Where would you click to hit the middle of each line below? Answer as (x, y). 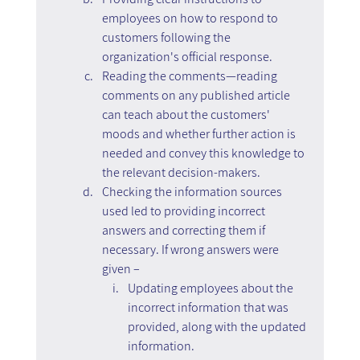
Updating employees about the (211, 288)
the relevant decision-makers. (181, 172)
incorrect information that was (209, 307)
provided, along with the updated (218, 326)
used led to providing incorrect (184, 211)
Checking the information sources (193, 191)
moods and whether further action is (200, 133)
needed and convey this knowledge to (204, 153)
